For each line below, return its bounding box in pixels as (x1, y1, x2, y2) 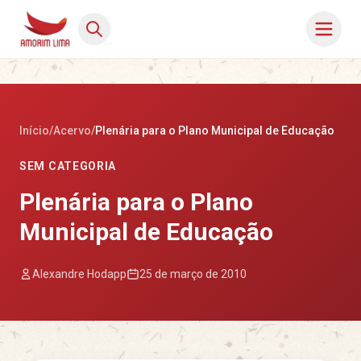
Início (19, 124, 49, 137)
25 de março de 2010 (139, 268, 247, 280)
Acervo (53, 124, 91, 137)
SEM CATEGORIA (19, 160, 117, 172)
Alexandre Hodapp (32, 268, 127, 280)
